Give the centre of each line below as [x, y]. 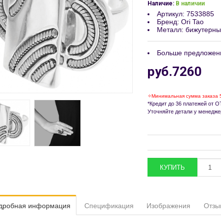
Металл [169, 30]
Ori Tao [192, 22]
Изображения [169, 205]
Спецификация [109, 205]
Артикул [170, 14]
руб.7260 [175, 72]
